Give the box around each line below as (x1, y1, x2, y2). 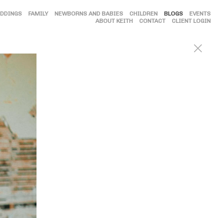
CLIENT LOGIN (172, 17, 211, 24)
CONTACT (139, 17, 165, 24)
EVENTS (189, 10, 211, 17)
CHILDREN (129, 10, 158, 17)
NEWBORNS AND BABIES (54, 10, 123, 17)
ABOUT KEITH (95, 17, 133, 24)
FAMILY (28, 10, 48, 17)
